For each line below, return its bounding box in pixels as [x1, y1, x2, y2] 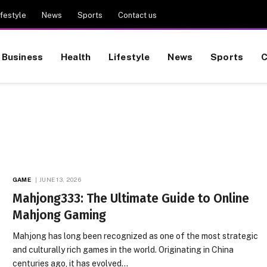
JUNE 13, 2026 [39, 176, 81, 183]
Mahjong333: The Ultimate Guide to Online [13, 191, 250, 206]
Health [61, 51, 91, 62]
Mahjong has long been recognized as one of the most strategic [13, 231, 259, 241]
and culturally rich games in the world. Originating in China [13, 245, 234, 254]
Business [1, 51, 44, 62]
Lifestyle [108, 51, 150, 62]
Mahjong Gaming [13, 207, 107, 223]
